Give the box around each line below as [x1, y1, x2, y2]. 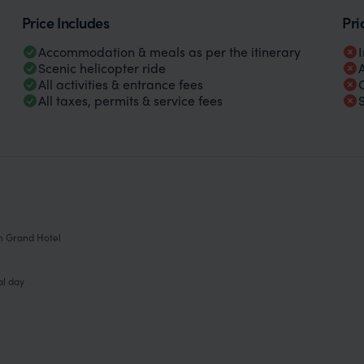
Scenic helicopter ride [37, 58, 166, 77]
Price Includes [21, 11, 110, 32]
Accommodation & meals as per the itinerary [37, 41, 301, 61]
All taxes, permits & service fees [37, 90, 223, 110]
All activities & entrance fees [37, 74, 203, 93]
